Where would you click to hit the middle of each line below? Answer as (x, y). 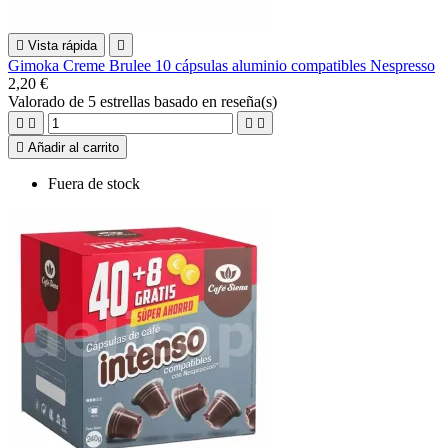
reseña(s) (249, 101)
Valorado (38, 101)
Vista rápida (62, 45)
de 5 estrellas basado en (145, 101)
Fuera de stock (94, 183)
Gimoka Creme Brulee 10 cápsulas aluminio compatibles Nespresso (221, 65)
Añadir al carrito (73, 147)
